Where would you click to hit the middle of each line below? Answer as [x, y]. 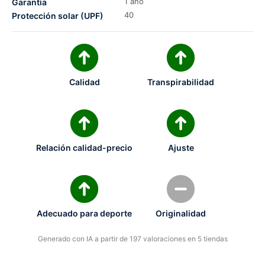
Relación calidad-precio [84, 147]
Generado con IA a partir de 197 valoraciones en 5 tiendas [132, 238]
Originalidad [181, 213]
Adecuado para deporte [84, 213]
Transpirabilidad [181, 82]
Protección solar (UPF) [58, 16]
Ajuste [181, 147]
